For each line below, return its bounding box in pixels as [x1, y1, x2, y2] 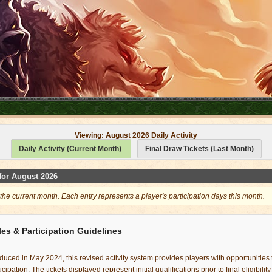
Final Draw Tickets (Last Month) [144, 144, 254, 153]
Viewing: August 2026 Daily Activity [75, 131, 197, 140]
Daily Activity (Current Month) [18, 144, 123, 153]
